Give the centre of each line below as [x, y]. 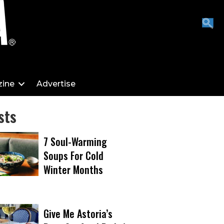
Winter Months [73, 169]
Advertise [56, 84]
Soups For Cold [73, 155]
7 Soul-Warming [75, 141]
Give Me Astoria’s [78, 213]
